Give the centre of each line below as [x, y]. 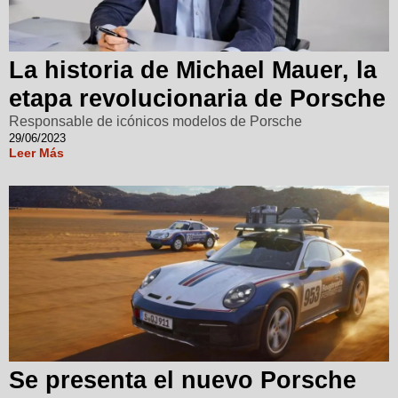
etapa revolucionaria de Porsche [197, 98]
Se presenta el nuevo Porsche [183, 380]
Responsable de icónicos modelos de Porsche [155, 121]
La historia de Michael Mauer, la [193, 70]
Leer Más [36, 152]
